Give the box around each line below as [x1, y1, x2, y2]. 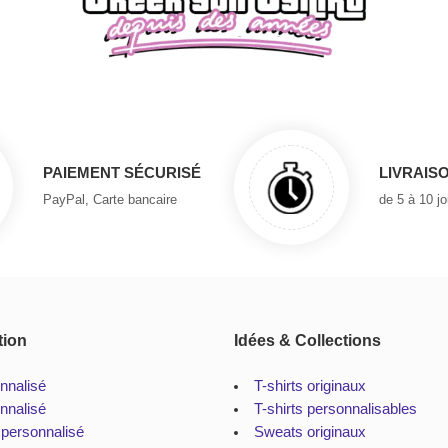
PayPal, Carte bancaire [43, 192, 177, 208]
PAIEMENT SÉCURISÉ [43, 164, 201, 182]
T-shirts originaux [253, 377, 366, 394]
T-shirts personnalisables [253, 400, 417, 417]
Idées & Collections [234, 331, 381, 349]
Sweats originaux [253, 423, 366, 440]
